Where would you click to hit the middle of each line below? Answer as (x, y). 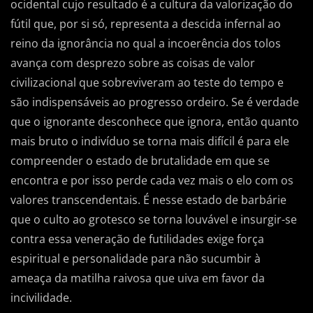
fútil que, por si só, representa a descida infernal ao (146, 24)
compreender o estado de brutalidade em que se (140, 161)
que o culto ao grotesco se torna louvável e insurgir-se (154, 220)
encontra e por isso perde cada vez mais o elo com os (152, 181)
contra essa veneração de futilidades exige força (137, 239)
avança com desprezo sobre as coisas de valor (133, 63)
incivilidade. (41, 298)
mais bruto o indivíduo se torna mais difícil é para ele (150, 141)
